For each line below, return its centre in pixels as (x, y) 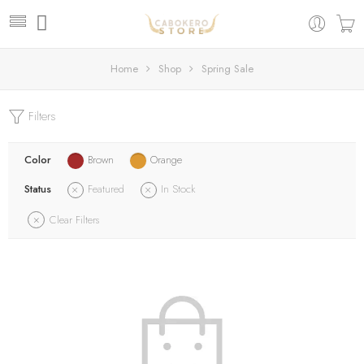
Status (38, 189)
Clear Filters (74, 220)
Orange (166, 160)
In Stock (178, 189)
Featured (106, 189)
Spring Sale (227, 69)
